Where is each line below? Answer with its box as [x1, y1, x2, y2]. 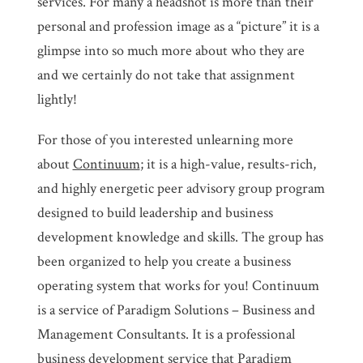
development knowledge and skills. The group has [36, 227, 323, 246]
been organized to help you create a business [36, 251, 291, 271]
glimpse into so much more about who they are [36, 41, 305, 60]
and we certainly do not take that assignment [36, 65, 295, 84]
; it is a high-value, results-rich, [139, 154, 316, 173]
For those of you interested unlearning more [36, 130, 293, 149]
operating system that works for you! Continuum [36, 275, 319, 295]
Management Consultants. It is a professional [36, 324, 295, 344]
